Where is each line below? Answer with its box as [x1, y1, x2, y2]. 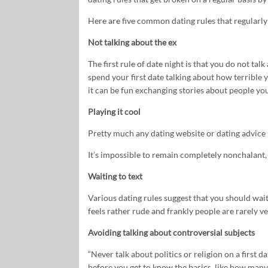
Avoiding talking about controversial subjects [88, 227, 255, 237]
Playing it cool [88, 106, 141, 117]
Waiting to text [88, 170, 142, 181]
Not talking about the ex [88, 36, 176, 47]
